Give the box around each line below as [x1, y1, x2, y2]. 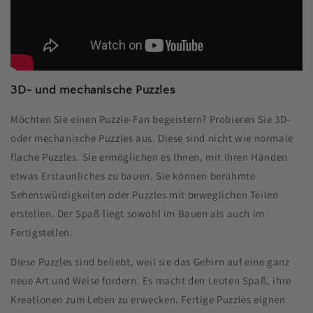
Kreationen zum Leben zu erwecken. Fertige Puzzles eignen [10, 293, 286, 307]
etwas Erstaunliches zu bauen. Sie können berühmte [10, 169, 256, 183]
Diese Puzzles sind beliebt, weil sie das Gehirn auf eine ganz [10, 255, 290, 269]
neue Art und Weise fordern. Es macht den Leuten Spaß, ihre [10, 274, 291, 288]
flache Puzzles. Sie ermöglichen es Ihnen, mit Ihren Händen [10, 150, 288, 164]
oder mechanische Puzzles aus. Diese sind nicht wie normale [10, 131, 293, 145]
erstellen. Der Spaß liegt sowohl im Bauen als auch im [10, 207, 265, 221]
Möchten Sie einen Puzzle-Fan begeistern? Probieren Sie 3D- [10, 112, 291, 126]
